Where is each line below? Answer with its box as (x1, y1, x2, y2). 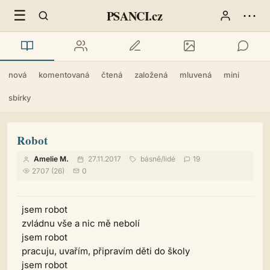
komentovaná (39, 70, 89, 80)
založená (134, 70, 168, 80)
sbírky (8, 93, 31, 102)
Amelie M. (34, 154, 69, 163)
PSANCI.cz (106, 7, 163, 25)
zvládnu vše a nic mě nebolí (22, 218, 140, 229)
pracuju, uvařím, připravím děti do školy (22, 245, 190, 257)
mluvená (180, 70, 212, 80)
